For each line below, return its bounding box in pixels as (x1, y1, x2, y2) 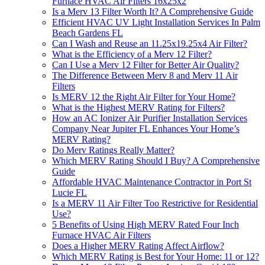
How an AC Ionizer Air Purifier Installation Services (52, 112, 247, 123)
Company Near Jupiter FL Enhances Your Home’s (52, 123, 240, 134)
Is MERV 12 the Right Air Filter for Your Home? (52, 91, 235, 102)
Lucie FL (52, 187, 87, 198)
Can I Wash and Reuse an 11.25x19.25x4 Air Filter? (52, 38, 247, 49)
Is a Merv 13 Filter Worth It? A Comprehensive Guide (52, 6, 253, 17)
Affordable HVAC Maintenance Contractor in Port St (52, 176, 251, 187)
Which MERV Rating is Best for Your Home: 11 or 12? (52, 251, 259, 261)
